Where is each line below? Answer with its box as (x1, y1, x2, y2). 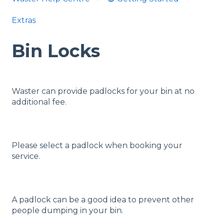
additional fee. (12, 97, 66, 107)
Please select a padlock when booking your (12, 140, 182, 150)
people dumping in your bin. (12, 205, 123, 215)
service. (12, 151, 40, 161)
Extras (12, 16, 36, 25)
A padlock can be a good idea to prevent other (12, 195, 194, 204)
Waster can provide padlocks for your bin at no (12, 87, 195, 96)
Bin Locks (12, 40, 100, 62)
